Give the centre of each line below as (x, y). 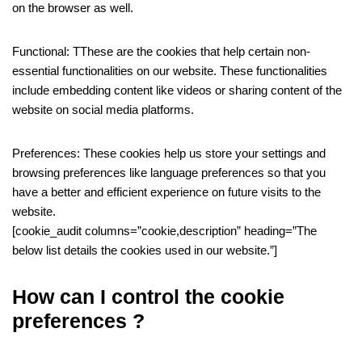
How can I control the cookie (148, 297)
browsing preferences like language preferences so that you (169, 173)
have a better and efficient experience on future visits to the (166, 192)
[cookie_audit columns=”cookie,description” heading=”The (164, 231)
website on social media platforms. (103, 109)
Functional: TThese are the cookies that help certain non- (161, 51)
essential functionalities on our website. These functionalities (170, 71)
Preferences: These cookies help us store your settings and (169, 153)
